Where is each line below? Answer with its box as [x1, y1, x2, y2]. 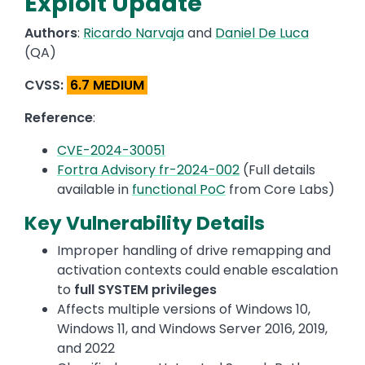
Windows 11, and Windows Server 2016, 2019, [57, 319, 328, 339]
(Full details [240, 161, 315, 180]
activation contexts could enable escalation [57, 261, 338, 280]
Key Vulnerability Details [24, 210, 265, 237]
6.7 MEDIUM [67, 76, 147, 95]
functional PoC [132, 180, 226, 200]
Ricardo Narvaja [83, 24, 184, 43]
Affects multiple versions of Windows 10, [57, 300, 310, 319]
